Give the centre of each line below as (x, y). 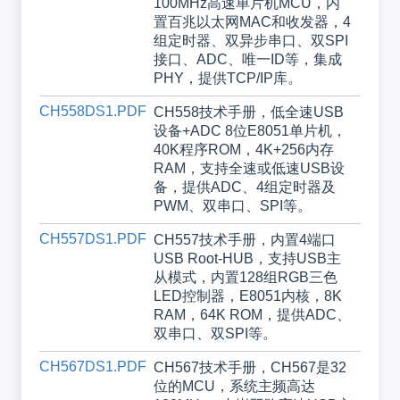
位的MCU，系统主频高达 (234, 387)
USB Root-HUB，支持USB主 (247, 259)
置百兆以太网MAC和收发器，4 (252, 22)
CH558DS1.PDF (92, 112)
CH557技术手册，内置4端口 (244, 240)
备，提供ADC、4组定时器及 (244, 187)
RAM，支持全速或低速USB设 (249, 169)
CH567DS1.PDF (92, 367)
